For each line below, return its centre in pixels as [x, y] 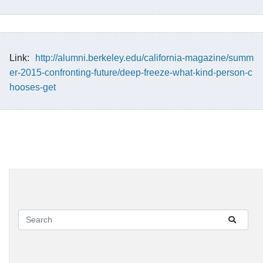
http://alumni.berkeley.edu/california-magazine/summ [144, 58]
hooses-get [33, 87]
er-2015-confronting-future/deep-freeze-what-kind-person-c [131, 72]
